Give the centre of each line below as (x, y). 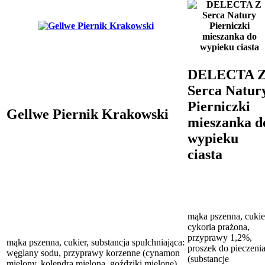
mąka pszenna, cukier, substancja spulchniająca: (96, 242)
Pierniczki (219, 106)
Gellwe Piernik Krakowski (88, 114)
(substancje (208, 258)
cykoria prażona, (219, 227)
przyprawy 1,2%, (220, 237)
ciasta (205, 154)
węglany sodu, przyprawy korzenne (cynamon (93, 253)
